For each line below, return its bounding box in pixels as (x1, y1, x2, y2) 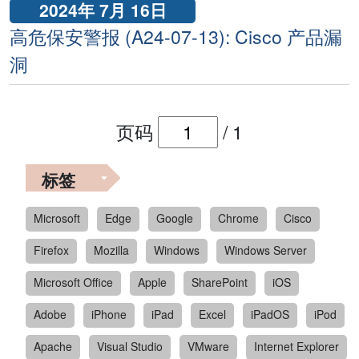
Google (156, 209, 193, 226)
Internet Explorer (254, 337, 339, 354)
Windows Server (224, 241, 307, 258)
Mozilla (94, 241, 129, 258)
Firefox (34, 241, 69, 258)
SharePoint (192, 273, 248, 290)
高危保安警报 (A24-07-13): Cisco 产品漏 (10, 23, 342, 50)
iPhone (91, 305, 127, 322)
